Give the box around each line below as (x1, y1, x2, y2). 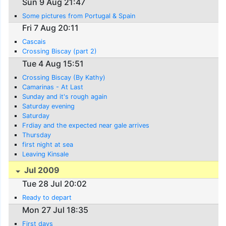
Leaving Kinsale (22, 150, 69, 158)
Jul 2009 (22, 164, 60, 175)
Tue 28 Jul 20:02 (22, 179, 87, 189)
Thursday (22, 131, 51, 139)
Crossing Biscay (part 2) (22, 47, 97, 55)
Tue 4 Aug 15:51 (22, 58, 84, 69)
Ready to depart (22, 194, 72, 202)
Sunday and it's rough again (22, 92, 107, 100)
